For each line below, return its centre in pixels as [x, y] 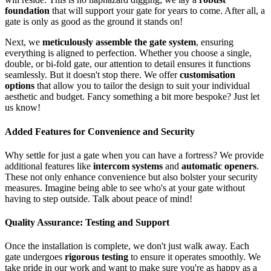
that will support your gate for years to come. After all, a [157, 11]
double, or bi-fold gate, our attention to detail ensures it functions [128, 64]
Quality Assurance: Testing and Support [87, 223]
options [20, 86]
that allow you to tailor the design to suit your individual [142, 86]
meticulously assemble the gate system [119, 42]
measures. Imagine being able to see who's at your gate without [125, 188]
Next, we [24, 42]
